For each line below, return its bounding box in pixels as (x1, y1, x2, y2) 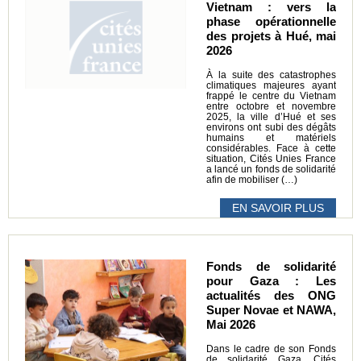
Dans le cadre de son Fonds (206, 343, 336, 354)
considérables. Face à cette (206, 143, 336, 153)
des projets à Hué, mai (206, 28, 336, 43)
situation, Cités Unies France (206, 153, 336, 164)
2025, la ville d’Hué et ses (206, 111, 336, 122)
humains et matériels (206, 132, 336, 143)
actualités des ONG (206, 288, 336, 302)
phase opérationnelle (206, 14, 336, 28)
